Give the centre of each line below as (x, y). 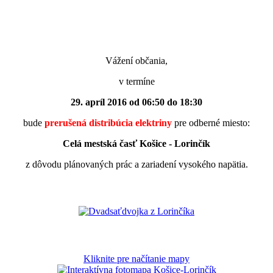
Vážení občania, (136, 60)
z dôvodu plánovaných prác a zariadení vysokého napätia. (136, 164)
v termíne (136, 81)
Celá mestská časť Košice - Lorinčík (136, 143)
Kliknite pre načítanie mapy (136, 258)
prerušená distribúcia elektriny (108, 122)
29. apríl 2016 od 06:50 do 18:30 (136, 102)
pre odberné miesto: (211, 122)
